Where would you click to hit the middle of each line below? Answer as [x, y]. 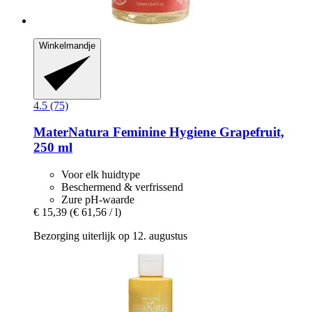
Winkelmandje [67, 46]
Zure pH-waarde [98, 200]
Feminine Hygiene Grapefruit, [197, 132]
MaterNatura [71, 132]
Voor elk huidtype [101, 175]
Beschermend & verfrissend [122, 187]
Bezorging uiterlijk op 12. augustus [110, 236]
